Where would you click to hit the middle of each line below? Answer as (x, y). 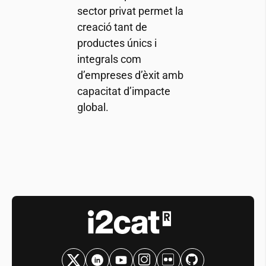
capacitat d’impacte (123, 91)
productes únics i (117, 43)
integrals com (109, 59)
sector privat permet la (130, 11)
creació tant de (112, 27)
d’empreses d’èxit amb (130, 75)
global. (93, 107)
